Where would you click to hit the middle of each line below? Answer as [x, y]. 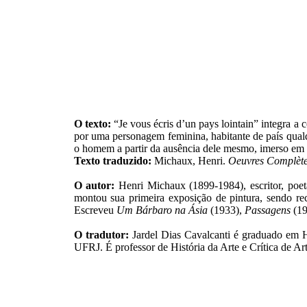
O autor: [94, 185]
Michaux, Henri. [189, 161]
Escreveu [95, 210]
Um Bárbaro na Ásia [162, 210]
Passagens [267, 210]
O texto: [92, 124]
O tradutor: [101, 235]
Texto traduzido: [112, 161]
